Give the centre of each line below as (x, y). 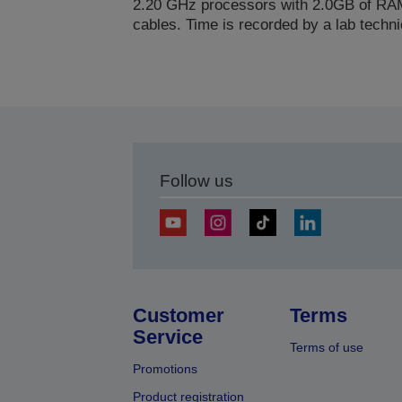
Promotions (165, 369)
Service (167, 337)
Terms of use (326, 347)
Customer (178, 315)
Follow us (196, 181)
